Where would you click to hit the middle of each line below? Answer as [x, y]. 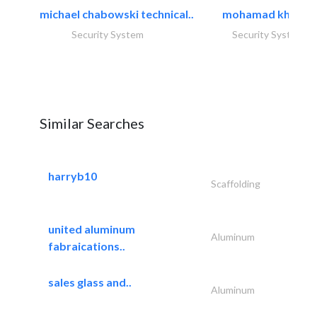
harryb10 [73, 175]
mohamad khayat [268, 13]
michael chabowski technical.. [117, 13]
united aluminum [92, 229]
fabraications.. [87, 246]
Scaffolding [235, 183]
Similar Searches [92, 123]
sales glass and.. [90, 282]
